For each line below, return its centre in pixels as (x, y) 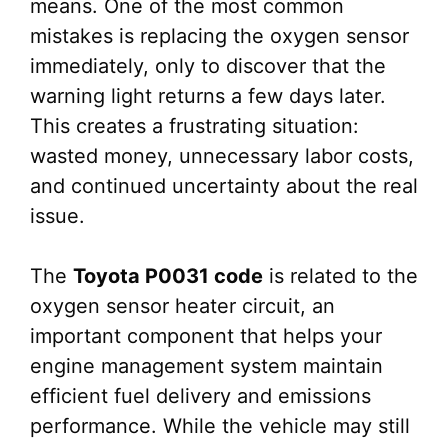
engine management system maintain (206, 366)
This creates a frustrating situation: (194, 126)
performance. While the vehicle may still (220, 426)
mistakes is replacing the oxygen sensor (219, 36)
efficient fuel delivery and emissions (200, 396)
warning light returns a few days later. (208, 96)
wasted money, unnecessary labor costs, (222, 156)
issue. (57, 216)
